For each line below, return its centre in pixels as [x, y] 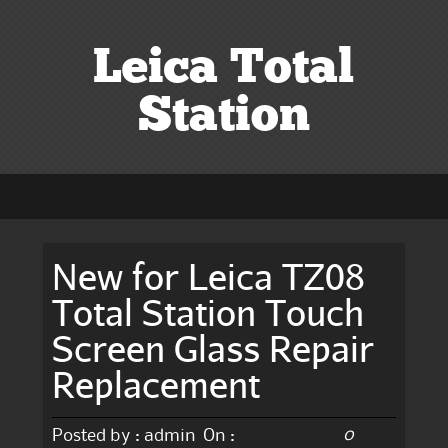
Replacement [156, 383]
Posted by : [96, 435]
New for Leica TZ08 [209, 275]
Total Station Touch [208, 311]
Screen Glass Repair [213, 347]
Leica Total [224, 69]
